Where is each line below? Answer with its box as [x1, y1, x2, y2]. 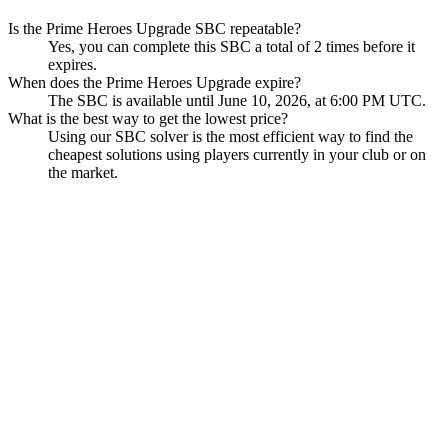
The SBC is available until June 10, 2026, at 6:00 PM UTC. [48, 92, 426, 110]
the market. [48, 164, 118, 182]
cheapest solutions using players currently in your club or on [48, 146, 426, 164]
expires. [48, 56, 97, 74]
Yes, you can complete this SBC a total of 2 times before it [48, 38, 415, 56]
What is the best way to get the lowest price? [8, 110, 288, 128]
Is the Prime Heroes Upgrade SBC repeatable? [8, 20, 301, 38]
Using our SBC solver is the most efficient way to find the [48, 128, 413, 146]
